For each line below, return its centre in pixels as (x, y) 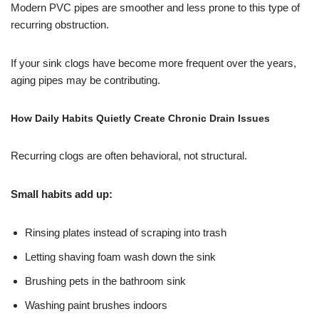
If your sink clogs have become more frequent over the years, (153, 63)
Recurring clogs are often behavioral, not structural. (129, 156)
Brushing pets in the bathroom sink (105, 281)
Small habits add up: (62, 194)
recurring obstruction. (60, 25)
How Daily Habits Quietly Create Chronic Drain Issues (140, 119)
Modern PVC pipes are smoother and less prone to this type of (155, 8)
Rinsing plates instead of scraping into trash (126, 233)
